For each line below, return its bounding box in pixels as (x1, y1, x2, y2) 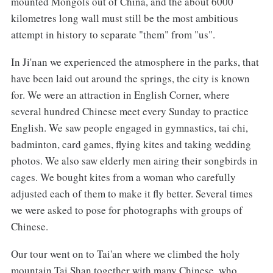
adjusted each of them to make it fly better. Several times (10, 186, 253, 201)
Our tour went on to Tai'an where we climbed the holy (10, 247, 240, 261)
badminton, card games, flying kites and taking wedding (10, 137, 251, 152)
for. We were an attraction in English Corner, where (10, 88, 230, 102)
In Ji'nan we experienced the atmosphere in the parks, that (10, 55, 259, 69)
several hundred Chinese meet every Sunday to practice (10, 104, 249, 119)
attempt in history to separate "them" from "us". (10, 27, 215, 42)
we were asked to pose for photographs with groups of (10, 203, 243, 218)
